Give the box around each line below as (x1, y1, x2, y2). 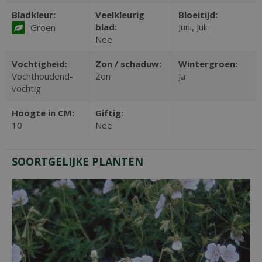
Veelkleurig (95, 8, 144, 20)
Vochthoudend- (12, 70, 73, 82)
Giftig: (95, 106, 123, 119)
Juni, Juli (178, 20, 208, 33)
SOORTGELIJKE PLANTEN (12, 154, 143, 168)
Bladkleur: (12, 8, 56, 20)
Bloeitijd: (178, 8, 218, 20)
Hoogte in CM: (12, 106, 74, 119)
